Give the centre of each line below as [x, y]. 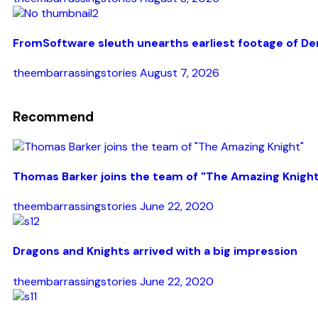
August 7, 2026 [180, 73]
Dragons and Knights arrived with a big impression [155, 251]
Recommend [53, 116]
